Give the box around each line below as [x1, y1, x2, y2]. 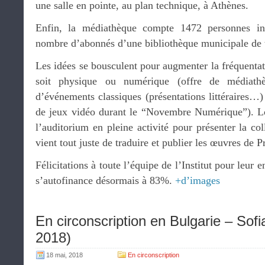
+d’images [175, 174, 220, 186]
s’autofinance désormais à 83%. [35, 174, 175, 186]
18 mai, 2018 [46, 251, 83, 258]
